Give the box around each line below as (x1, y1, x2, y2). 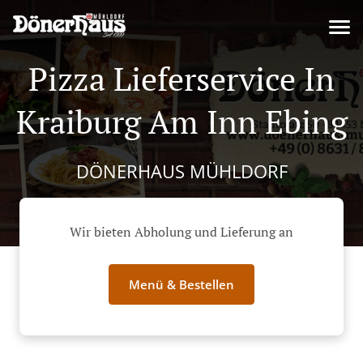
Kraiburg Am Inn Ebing (15, 100, 348, 143)
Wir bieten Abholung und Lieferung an (70, 223, 293, 241)
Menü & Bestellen (129, 276, 234, 293)
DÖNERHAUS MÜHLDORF (75, 159, 288, 183)
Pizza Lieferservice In (28, 57, 335, 100)
